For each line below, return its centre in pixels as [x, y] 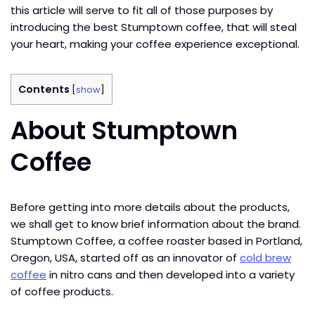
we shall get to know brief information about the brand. [156, 224]
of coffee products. [63, 291]
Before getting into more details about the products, [150, 207]
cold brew [265, 257]
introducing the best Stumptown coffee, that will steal [154, 27]
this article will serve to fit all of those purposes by [142, 10]
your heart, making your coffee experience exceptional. [156, 44]
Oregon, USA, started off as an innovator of [125, 257]
